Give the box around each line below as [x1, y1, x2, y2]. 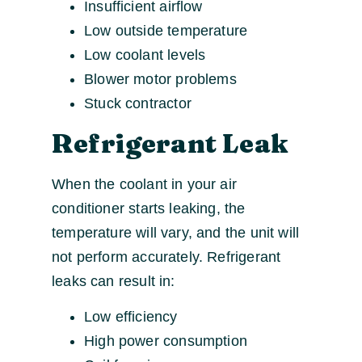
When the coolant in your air [52, 175, 238, 192]
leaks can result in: [52, 272, 175, 289]
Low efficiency [84, 309, 178, 326]
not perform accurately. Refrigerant [52, 248, 281, 265]
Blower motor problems [84, 70, 237, 87]
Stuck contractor [84, 95, 192, 112]
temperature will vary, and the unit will [52, 224, 300, 241]
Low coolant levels [84, 46, 206, 63]
